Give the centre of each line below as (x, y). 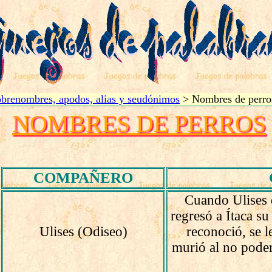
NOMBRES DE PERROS (139, 124)
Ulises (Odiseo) (83, 232)
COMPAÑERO (83, 178)
